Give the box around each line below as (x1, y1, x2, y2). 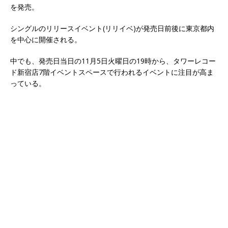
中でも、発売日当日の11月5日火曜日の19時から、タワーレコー (10, 55, 216, 66)
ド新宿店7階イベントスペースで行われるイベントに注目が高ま (10, 67, 214, 77)
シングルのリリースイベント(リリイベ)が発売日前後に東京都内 (10, 23, 214, 33)
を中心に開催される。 (10, 34, 81, 44)
